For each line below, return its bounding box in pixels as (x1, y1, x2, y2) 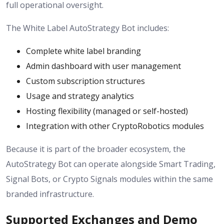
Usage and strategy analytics (26, 90, 134, 101)
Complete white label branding (26, 45, 141, 56)
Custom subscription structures (26, 75, 145, 86)
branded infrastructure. (6, 188, 94, 199)
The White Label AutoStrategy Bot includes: (6, 22, 169, 33)
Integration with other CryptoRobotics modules (26, 120, 204, 131)
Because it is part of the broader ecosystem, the (6, 143, 185, 154)
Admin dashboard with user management (26, 60, 181, 71)
